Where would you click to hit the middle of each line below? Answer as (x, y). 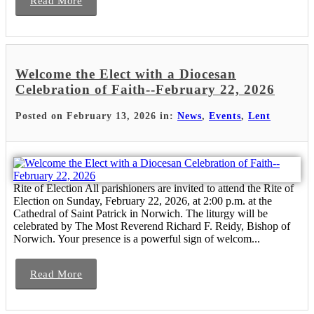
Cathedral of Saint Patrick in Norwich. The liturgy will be (141, 214)
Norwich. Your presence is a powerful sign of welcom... (137, 239)
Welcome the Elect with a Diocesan (126, 74)
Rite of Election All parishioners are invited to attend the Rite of (153, 189)
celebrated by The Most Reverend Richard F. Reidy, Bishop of (152, 226)
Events (225, 116)
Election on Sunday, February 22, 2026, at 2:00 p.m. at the (143, 201)
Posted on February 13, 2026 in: (96, 116)
